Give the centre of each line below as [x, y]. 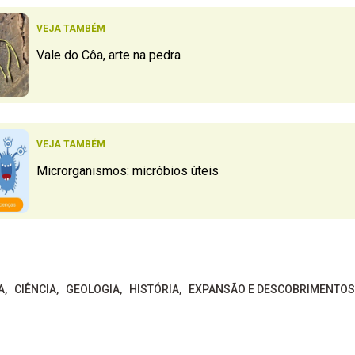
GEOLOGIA [92, 289]
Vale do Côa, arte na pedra [108, 55]
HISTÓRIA [154, 289]
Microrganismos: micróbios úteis [127, 171]
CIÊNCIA [35, 289]
